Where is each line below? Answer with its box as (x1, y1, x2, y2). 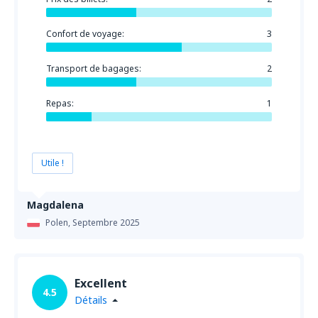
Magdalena (27, 198, 84, 212)
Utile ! (41, 157, 64, 169)
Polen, (45, 216, 72, 229)
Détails (75, 293, 107, 307)
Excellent (75, 275, 127, 291)
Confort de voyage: (46, 28, 124, 40)
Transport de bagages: (46, 62, 141, 75)
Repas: (46, 97, 74, 109)
